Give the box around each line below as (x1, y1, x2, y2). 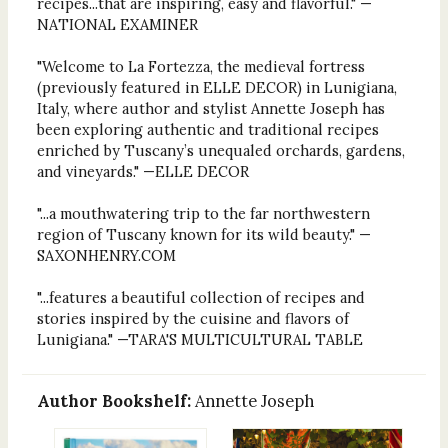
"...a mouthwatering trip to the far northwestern (36, 204, 370, 224)
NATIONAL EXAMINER (36, 15, 198, 35)
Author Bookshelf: (36, 391, 195, 412)
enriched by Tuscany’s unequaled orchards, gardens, (36, 141, 405, 161)
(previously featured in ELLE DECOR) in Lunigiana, (36, 78, 397, 98)
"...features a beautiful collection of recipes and (36, 288, 365, 308)
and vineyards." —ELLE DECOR (36, 162, 249, 182)
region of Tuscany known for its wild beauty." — (36, 225, 371, 245)
